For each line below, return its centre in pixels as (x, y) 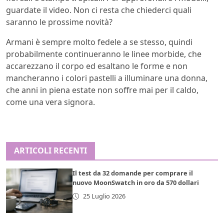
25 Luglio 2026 (104, 196)
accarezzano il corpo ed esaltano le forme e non (97, 66)
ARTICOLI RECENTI (50, 151)
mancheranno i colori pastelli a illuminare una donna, (107, 78)
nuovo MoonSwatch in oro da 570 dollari (136, 183)
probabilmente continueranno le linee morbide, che (104, 54)
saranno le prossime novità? (59, 22)
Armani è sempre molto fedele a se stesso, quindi (99, 42)
